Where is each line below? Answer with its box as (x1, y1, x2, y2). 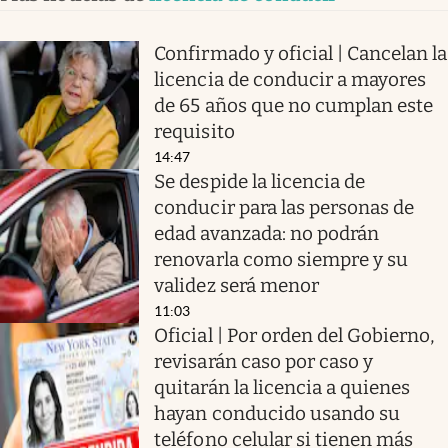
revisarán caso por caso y (154, 349, 374, 373)
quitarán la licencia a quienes (154, 375, 411, 399)
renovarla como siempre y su (154, 247, 409, 271)
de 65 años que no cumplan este (154, 93, 434, 117)
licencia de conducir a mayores (154, 67, 427, 91)
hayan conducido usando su (154, 401, 401, 425)
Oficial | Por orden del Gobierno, (154, 323, 435, 347)
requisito (154, 119, 235, 143)
